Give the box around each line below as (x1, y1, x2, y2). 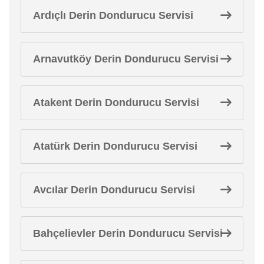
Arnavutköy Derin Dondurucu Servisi (33, 52, 219, 65)
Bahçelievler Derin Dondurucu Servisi (33, 227, 223, 239)
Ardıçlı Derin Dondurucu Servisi (33, 9, 193, 21)
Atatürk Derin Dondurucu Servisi (33, 140, 197, 152)
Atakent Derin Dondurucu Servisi (33, 96, 199, 108)
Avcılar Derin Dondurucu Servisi (33, 183, 195, 196)
